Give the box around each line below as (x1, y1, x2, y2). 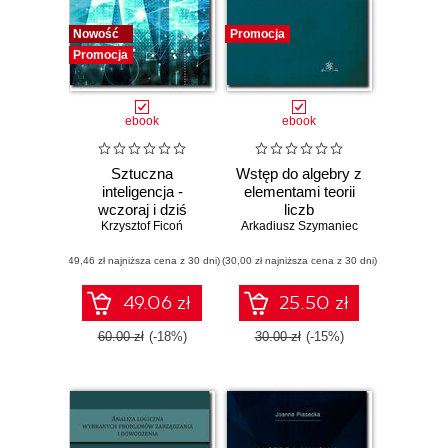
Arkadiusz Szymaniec (240, 219, 358, 234)
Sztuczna (111, 165, 173, 183)
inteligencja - (101, 183, 183, 201)
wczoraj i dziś (97, 201, 187, 219)
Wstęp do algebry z (236, 165, 362, 183)
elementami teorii (243, 183, 355, 201)
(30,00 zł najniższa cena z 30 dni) (221, 255, 377, 267)
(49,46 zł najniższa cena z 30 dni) (64, 255, 220, 267)
